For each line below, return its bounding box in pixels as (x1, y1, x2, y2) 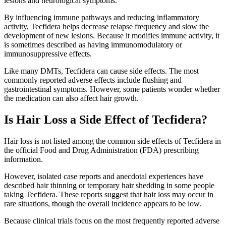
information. (4, 155, 43, 164)
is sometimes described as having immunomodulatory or (4, 40, 182, 49)
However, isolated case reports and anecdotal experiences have (4, 172, 203, 181)
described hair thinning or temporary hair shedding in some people (4, 181, 214, 190)
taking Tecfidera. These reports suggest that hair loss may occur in (4, 190, 213, 199)
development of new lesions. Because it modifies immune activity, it (4, 31, 219, 40)
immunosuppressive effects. (4, 49, 92, 59)
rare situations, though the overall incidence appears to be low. (4, 199, 201, 208)
